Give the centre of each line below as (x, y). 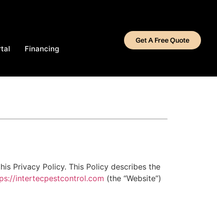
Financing (42, 49)
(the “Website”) (133, 178)
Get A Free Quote (162, 40)
